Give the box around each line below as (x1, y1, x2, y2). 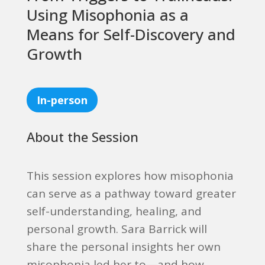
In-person (36, 93, 88, 107)
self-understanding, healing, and (26, 203, 202, 219)
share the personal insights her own (26, 239, 221, 254)
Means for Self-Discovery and (26, 24, 235, 45)
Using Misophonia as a (26, 4, 189, 25)
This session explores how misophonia (26, 168, 234, 183)
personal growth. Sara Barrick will (26, 221, 207, 237)
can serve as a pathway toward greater (26, 186, 236, 201)
